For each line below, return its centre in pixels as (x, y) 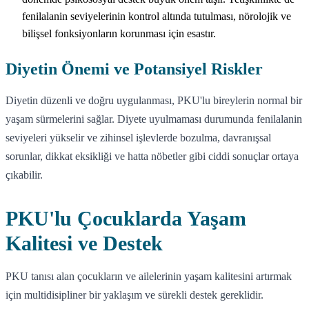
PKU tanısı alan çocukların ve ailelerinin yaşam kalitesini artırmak (149, 276)
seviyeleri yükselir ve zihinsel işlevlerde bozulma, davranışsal (138, 137)
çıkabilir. (24, 175)
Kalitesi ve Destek (84, 243)
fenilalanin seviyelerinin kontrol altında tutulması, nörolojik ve (157, 16)
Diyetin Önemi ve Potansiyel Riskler (134, 69)
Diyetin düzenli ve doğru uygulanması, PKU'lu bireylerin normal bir (154, 100)
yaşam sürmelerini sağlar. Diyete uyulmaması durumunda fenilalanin (154, 119)
